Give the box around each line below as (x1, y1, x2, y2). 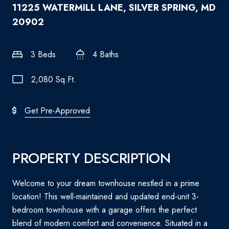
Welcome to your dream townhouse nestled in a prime (12, 177, 199, 189)
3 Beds (31, 49, 56, 60)
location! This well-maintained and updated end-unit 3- (12, 191, 199, 202)
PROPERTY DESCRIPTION (12, 148, 171, 169)
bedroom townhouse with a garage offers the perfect (12, 204, 197, 216)
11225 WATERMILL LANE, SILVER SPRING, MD (12, 1, 216, 14)
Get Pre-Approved (25, 105, 90, 117)
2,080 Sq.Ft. (31, 74, 76, 85)
